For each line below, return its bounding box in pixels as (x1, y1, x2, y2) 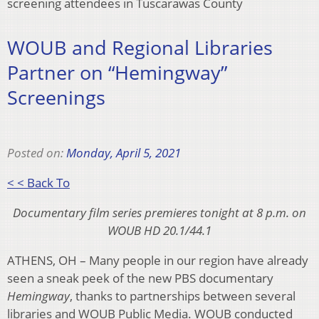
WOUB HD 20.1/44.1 (108, 221, 211, 239)
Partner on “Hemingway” (7, 59, 227, 86)
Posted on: (7, 144, 66, 161)
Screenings (7, 84, 105, 111)
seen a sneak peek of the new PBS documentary (7, 269, 273, 286)
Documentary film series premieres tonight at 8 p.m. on (13, 204, 306, 221)
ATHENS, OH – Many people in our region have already (7, 251, 308, 268)
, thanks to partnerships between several (70, 287, 296, 304)
